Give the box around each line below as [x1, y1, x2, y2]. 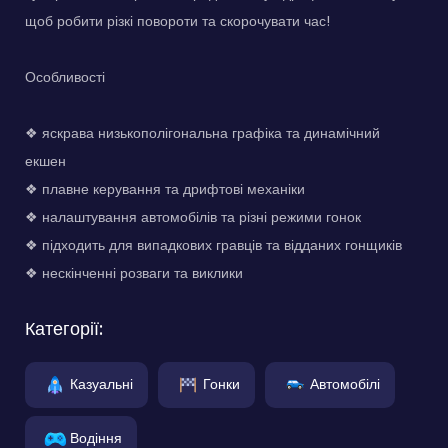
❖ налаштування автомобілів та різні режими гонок [25, 206, 361, 227]
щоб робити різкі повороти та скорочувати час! [25, 10, 330, 31]
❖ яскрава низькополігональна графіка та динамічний [25, 122, 380, 143]
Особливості [25, 66, 105, 87]
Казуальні [70, 373, 133, 394]
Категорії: [25, 315, 103, 341]
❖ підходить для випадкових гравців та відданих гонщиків [25, 234, 402, 255]
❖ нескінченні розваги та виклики [25, 262, 243, 283]
